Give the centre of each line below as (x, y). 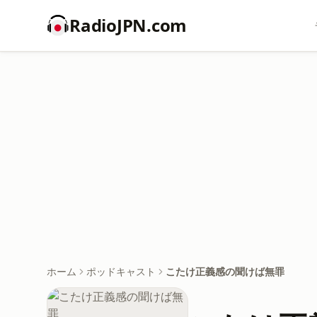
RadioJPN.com (128, 25)
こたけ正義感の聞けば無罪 (225, 271)
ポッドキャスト (121, 271)
